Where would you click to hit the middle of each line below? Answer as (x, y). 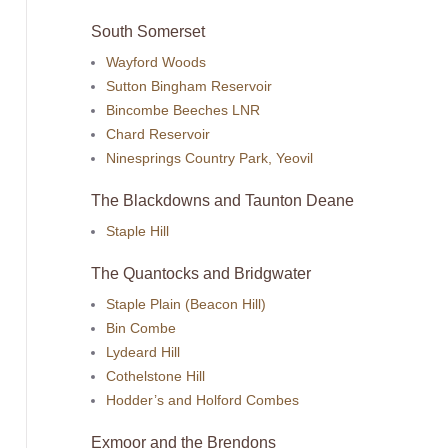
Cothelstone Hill (156, 375)
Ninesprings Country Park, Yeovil (210, 157)
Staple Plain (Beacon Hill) (186, 303)
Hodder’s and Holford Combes (203, 399)
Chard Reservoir (158, 133)
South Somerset (148, 31)
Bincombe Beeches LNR (183, 109)
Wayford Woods (156, 61)
